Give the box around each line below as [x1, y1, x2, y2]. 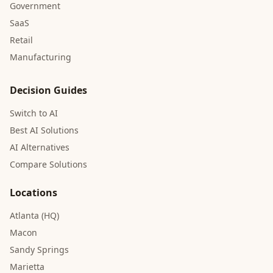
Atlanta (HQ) [10, 210, 59, 221]
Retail [10, 34, 33, 46]
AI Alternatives [10, 141, 69, 153]
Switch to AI [10, 107, 58, 119]
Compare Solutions [10, 158, 87, 170]
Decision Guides [10, 83, 87, 97]
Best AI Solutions [10, 124, 79, 136]
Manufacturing [10, 51, 71, 63]
